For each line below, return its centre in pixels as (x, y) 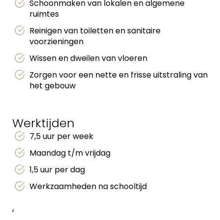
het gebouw (53, 86)
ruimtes (44, 14)
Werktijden (43, 123)
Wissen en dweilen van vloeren (88, 58)
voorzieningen (56, 41)
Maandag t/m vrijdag (70, 153)
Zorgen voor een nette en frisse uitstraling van (119, 75)
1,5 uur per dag (57, 170)
